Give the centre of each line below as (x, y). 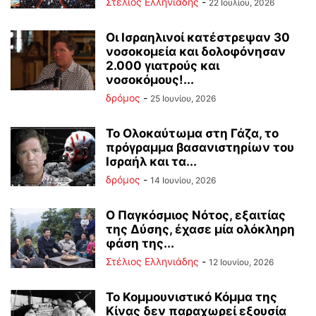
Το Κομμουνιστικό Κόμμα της (192, 297)
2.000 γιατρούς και (163, 66)
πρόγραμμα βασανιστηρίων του (200, 147)
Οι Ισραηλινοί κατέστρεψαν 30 (198, 37)
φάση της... (140, 243)
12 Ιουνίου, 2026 (241, 262)
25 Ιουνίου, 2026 (183, 98)
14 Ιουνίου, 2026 (183, 180)
